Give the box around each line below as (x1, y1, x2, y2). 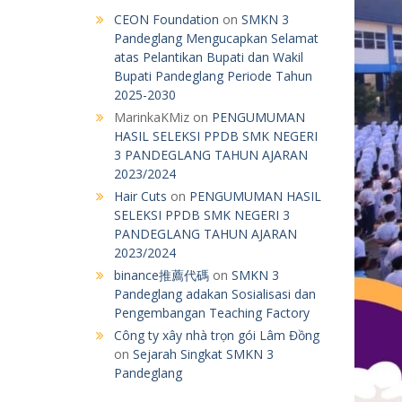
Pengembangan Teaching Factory (114, 303, 310, 321)
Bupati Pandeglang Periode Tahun (114, 66, 312, 84)
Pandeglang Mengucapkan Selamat (114, 29, 319, 47)
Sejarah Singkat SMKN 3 (133, 345, 274, 363)
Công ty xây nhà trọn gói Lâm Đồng (114, 326, 319, 344)
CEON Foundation (114, 10, 219, 28)
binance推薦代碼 (114, 266, 209, 284)
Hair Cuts (114, 187, 167, 205)
